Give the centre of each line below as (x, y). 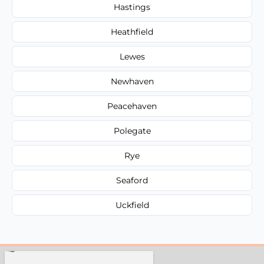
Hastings (132, 7)
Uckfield (132, 205)
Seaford (132, 180)
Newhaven (132, 81)
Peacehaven (132, 106)
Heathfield (132, 32)
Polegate (132, 131)
